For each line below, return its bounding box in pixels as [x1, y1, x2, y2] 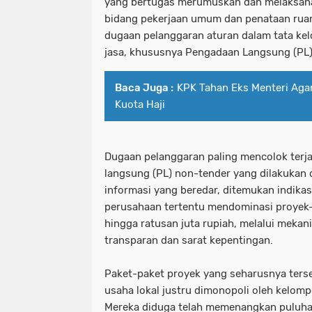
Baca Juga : [115, 81, 173, 95]
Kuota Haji [115, 98, 165, 111]
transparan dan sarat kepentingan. [104, 234, 273, 247]
